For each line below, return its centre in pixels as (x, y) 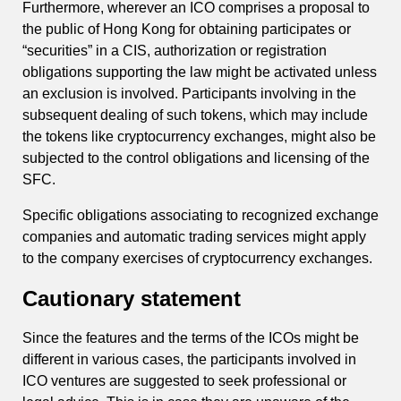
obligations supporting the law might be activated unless (200, 72)
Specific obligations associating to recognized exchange (200, 215)
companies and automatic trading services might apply (194, 236)
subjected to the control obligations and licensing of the (196, 158)
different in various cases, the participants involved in (189, 360)
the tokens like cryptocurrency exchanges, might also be (199, 136)
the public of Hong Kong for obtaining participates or (187, 29)
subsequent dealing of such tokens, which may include (195, 115)
